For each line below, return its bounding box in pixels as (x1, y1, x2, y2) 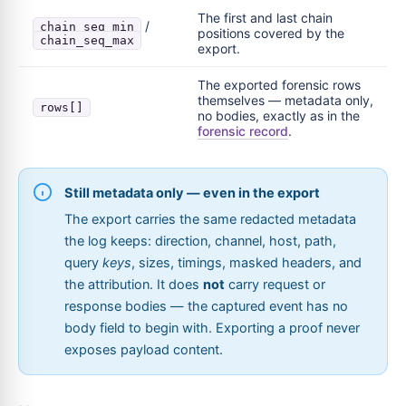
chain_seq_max (40, 33, 134, 47)
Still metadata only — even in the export (64, 184, 320, 201)
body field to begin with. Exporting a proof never (64, 319, 360, 336)
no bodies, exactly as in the (198, 107, 360, 123)
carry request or (225, 275, 325, 293)
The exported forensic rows (198, 76, 361, 92)
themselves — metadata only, (198, 92, 373, 108)
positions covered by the (198, 24, 344, 41)
